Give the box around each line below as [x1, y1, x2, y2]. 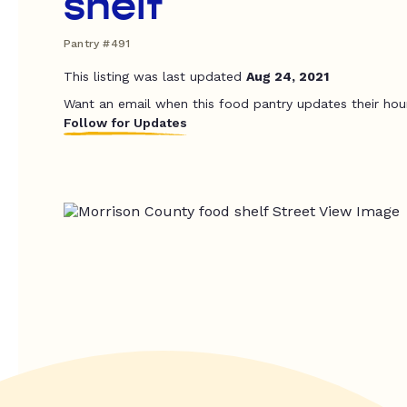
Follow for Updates [64, 115, 187, 130]
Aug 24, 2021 [246, 69, 329, 84]
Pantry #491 [64, 37, 131, 50]
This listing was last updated [64, 69, 246, 84]
